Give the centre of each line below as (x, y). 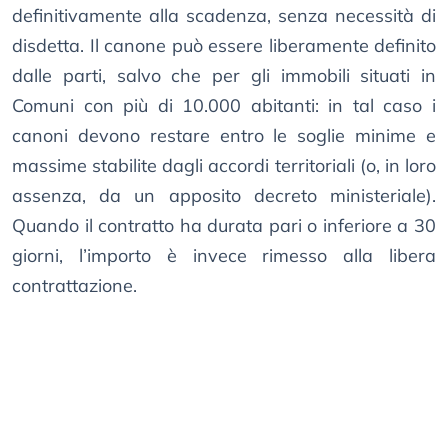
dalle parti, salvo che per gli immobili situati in (224, 76)
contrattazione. (74, 286)
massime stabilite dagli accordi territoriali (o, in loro (224, 166)
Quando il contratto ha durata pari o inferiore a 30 (224, 226)
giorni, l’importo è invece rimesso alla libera (224, 256)
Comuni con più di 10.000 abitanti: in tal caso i (224, 106)
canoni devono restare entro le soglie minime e (224, 136)
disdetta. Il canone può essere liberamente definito (224, 46)
